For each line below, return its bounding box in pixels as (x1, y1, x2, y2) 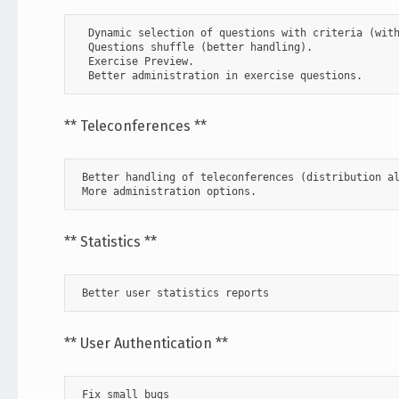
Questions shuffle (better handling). (76, 41, 313, 54)
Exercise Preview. (76, 55, 195, 69)
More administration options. (76, 185, 257, 199)
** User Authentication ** (64, 335, 229, 353)
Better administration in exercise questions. (76, 69, 363, 83)
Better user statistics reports (76, 287, 307, 300)
